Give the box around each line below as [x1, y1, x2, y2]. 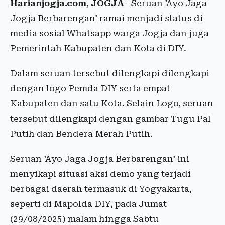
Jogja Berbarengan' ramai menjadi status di [10, 13, 203, 24]
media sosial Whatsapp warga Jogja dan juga [10, 28, 209, 39]
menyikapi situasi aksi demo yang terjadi [10, 169, 191, 179]
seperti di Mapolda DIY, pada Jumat [10, 199, 167, 209]
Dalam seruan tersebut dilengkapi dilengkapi [10, 68, 209, 79]
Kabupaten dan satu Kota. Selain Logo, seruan [10, 98, 213, 109]
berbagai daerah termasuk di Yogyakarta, [10, 184, 192, 194]
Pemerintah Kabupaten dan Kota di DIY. [10, 43, 186, 54]
